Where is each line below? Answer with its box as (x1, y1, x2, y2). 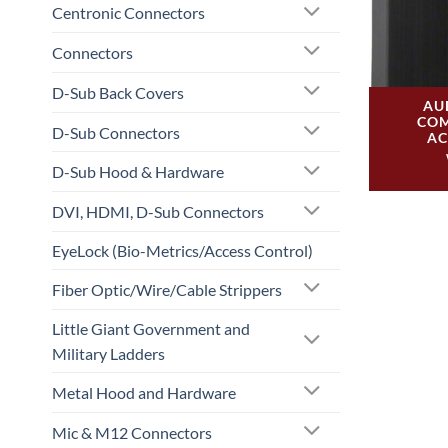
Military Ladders (52, 343, 165, 363)
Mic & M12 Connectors (52, 422, 212, 442)
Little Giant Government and (52, 318, 250, 338)
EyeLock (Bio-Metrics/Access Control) (52, 241, 313, 261)
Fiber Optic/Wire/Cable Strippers (52, 279, 282, 299)
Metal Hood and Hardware (52, 382, 236, 402)
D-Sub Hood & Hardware (52, 162, 224, 182)
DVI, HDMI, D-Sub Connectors (52, 202, 264, 222)
